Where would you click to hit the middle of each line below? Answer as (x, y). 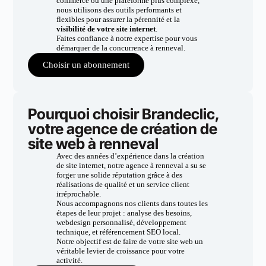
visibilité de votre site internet (106, 29)
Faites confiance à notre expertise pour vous (126, 38)
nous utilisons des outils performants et (119, 10)
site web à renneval (94, 144)
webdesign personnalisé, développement (121, 222)
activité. (69, 260)
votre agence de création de (123, 129)
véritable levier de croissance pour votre (120, 251)
